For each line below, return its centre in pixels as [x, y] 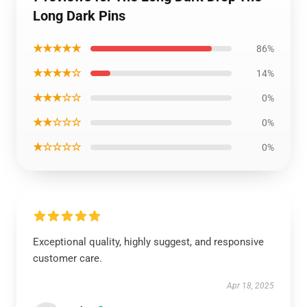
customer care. [67, 258]
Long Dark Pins [79, 15]
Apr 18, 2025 [250, 285]
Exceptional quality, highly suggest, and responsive [148, 242]
